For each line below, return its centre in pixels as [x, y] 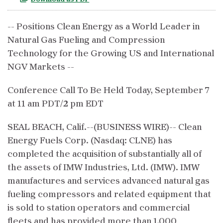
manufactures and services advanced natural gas [109, 181]
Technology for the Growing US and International [111, 54]
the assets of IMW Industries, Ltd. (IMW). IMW [104, 168]
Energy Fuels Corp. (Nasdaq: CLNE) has [90, 141]
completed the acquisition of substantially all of [105, 154]
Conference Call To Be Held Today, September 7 [109, 91]
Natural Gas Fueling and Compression [86, 40]
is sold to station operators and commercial [99, 208]
